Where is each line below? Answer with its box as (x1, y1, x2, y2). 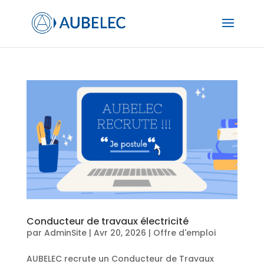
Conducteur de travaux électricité (26, 214, 189, 228)
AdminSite (44, 226, 87, 239)
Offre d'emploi (153, 226, 216, 239)
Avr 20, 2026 (93, 226, 146, 239)
